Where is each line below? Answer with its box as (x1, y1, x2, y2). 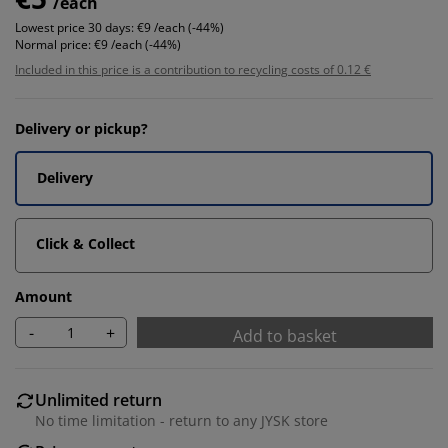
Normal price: (15, 36, 91, 53)
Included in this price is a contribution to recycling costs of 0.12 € (15, 61, 371, 78)
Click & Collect (36, 234, 135, 253)
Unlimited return (35, 389, 162, 411)
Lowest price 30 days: (15, 19, 134, 36)
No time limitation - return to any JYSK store (35, 411, 328, 430)
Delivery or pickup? (15, 119, 148, 138)
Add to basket (233, 325, 337, 347)
